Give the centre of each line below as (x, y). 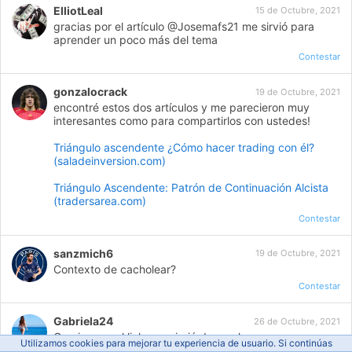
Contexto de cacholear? (115, 269)
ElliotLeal (79, 10)
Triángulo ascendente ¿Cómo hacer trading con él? (184, 148)
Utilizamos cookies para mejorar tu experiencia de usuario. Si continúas (176, 343)
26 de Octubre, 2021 (297, 321)
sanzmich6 (84, 253)
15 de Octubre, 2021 (298, 11)
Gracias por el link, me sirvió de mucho (152, 337)
